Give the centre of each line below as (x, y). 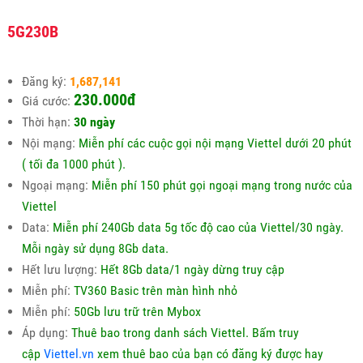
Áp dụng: (46, 332)
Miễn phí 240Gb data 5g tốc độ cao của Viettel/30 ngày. (198, 227)
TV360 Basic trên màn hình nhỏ (154, 290)
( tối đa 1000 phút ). (73, 164)
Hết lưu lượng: (59, 269)
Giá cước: (46, 100)
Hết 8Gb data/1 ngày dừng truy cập (190, 269)
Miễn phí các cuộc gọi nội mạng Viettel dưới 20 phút (213, 143)
